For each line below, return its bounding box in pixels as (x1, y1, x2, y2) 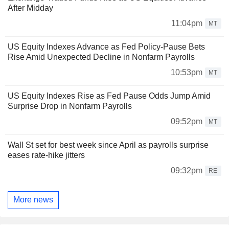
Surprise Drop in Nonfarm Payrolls (8, 101, 132, 110)
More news (13, 195, 53, 204)
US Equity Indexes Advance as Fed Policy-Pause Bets (8, 42, 205, 51)
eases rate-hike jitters (8, 150, 85, 159)
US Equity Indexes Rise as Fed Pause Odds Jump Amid (8, 91, 211, 100)
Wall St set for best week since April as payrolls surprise (8, 140, 209, 149)
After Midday (8, 3, 53, 12)
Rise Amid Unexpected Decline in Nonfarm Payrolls (8, 52, 195, 61)
